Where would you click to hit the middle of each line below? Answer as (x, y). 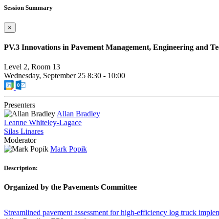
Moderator (20, 140)
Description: (21, 168)
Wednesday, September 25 (46, 75)
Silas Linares (24, 131)
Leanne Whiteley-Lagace (43, 122)
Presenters (20, 105)
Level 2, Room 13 (32, 66)
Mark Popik (69, 149)
